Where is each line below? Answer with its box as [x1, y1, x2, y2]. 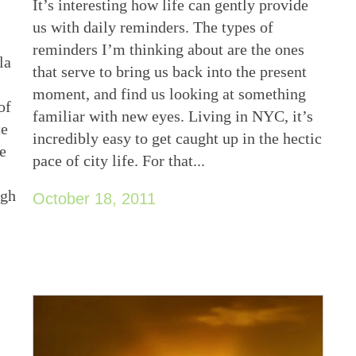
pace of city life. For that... [33, 151, 206, 169]
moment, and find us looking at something [33, 84, 307, 103]
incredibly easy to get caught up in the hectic [33, 129, 323, 147]
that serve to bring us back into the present [33, 62, 308, 80]
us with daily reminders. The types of [33, 17, 274, 36]
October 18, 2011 [33, 189, 157, 207]
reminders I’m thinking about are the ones [33, 40, 305, 58]
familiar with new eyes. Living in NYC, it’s [33, 106, 314, 125]
